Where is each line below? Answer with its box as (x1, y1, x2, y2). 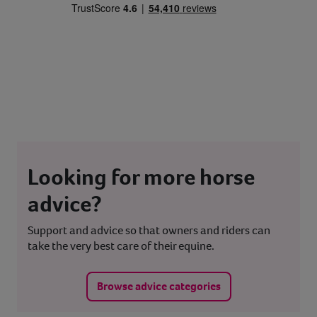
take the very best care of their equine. (28, 238, 214, 255)
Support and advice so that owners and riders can (28, 222, 270, 239)
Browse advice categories (96, 279, 221, 294)
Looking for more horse (28, 162, 255, 192)
